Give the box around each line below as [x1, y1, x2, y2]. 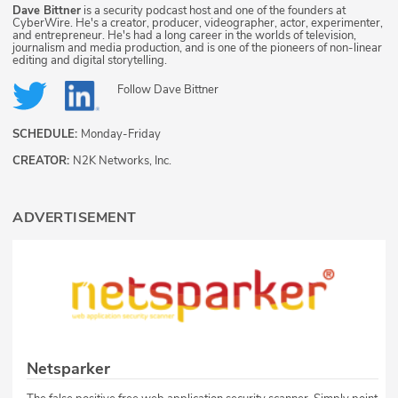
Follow [117, 82, 154, 99]
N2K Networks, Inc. [73, 152, 171, 169]
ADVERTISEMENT [12, 207, 137, 227]
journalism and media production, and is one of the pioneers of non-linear [12, 40, 382, 57]
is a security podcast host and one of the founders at [81, 3, 346, 20]
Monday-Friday [81, 125, 161, 142]
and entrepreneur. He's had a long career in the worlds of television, [12, 28, 356, 44]
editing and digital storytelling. [12, 52, 167, 69]
